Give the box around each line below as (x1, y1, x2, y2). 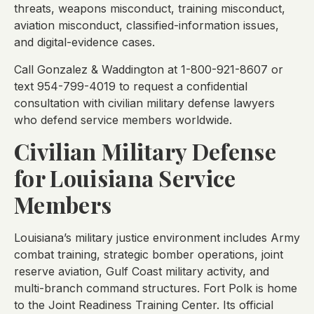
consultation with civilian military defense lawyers (14, 95, 275, 110)
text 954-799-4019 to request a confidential (14, 78, 247, 93)
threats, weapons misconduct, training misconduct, (14, 1, 285, 16)
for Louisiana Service (14, 162, 236, 193)
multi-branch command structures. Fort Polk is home (14, 280, 297, 295)
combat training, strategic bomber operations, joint (14, 247, 283, 261)
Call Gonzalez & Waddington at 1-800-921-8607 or (14, 62, 283, 76)
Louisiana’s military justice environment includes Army (14, 230, 300, 245)
